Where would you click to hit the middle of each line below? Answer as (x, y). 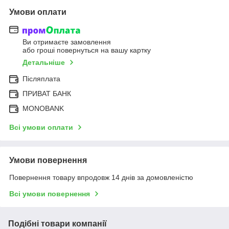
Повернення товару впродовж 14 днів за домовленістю (101, 177)
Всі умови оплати (41, 127)
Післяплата (41, 78)
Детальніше (44, 62)
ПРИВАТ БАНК (47, 93)
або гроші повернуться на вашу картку (87, 50)
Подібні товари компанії (58, 223)
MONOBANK (43, 108)
